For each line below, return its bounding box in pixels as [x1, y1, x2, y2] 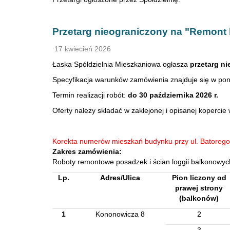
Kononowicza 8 [95, 210, 145, 218]
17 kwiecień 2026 [52, 45, 111, 53]
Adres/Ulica [100, 174, 140, 182]
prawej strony [175, 184, 223, 192]
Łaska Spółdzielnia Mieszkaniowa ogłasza [52, 60, 190, 68]
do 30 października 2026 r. [128, 91, 218, 99]
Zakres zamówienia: [52, 147, 122, 156]
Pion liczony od [171, 174, 226, 182]
